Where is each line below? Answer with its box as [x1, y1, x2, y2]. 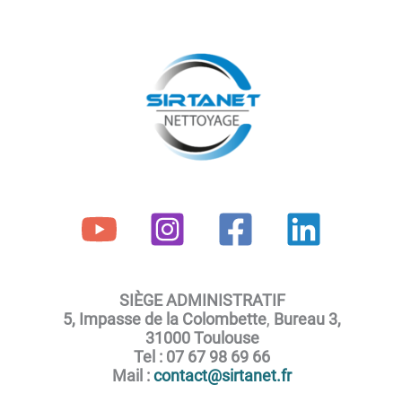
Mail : [112, 365, 153, 385]
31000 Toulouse [144, 328, 259, 347]
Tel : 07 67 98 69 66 [134, 346, 270, 366]
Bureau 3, [274, 309, 341, 328]
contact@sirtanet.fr [153, 365, 292, 385]
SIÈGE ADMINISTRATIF [118, 290, 285, 310]
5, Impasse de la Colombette [63, 309, 267, 328]
